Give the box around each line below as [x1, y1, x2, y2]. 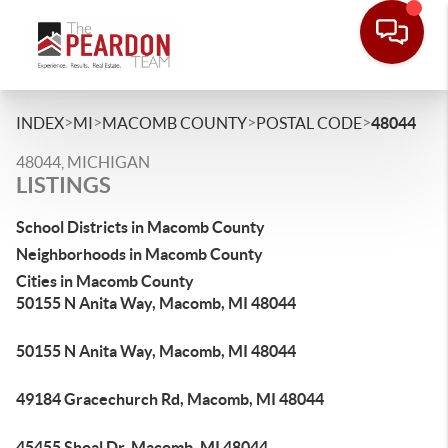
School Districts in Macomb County [16, 218, 265, 236]
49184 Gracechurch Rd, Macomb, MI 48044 [16, 390, 324, 408]
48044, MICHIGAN [16, 153, 150, 171]
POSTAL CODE [256, 114, 362, 132]
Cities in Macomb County [16, 272, 194, 290]
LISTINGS [16, 172, 111, 197]
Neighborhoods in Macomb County [16, 245, 263, 263]
